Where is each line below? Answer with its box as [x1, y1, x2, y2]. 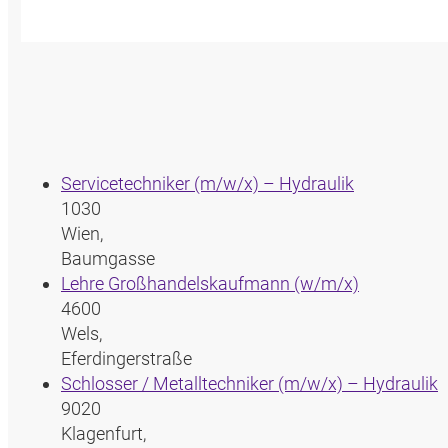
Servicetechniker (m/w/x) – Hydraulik [61, 173, 354, 195]
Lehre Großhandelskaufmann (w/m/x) [61, 273, 359, 295]
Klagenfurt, [61, 423, 146, 445]
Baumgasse [61, 248, 155, 270]
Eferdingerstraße [61, 348, 192, 370]
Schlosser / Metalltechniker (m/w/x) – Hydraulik [61, 373, 438, 395]
